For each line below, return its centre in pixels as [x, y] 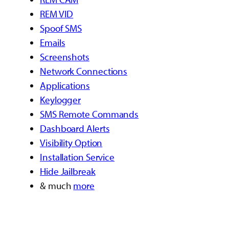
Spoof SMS [61, 28]
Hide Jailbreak [68, 171]
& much [57, 186]
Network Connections [84, 71]
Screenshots [65, 57]
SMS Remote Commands [89, 114]
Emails [53, 43]
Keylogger [61, 100]
